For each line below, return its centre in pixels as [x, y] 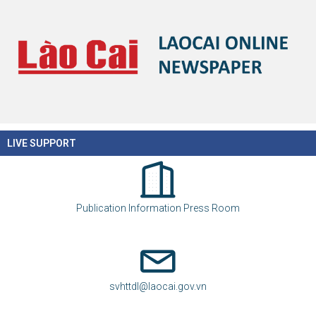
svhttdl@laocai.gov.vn [158, 286]
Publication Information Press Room [158, 208]
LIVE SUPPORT [42, 143]
